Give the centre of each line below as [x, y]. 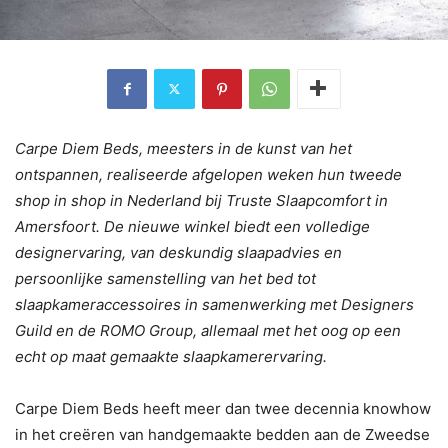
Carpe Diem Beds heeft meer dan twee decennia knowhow [223, 408]
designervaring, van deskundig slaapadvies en [178, 252]
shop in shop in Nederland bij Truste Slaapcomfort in [201, 200]
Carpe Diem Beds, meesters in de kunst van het [183, 148]
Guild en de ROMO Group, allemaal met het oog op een [208, 330]
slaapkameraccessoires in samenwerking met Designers [214, 304]
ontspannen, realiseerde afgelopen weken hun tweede [208, 174]
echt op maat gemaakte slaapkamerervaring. [171, 356]
